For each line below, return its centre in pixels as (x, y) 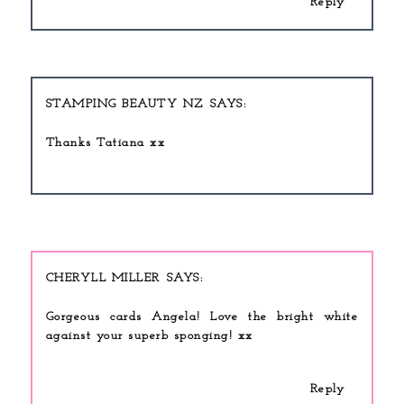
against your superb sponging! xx (149, 336)
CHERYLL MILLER (103, 279)
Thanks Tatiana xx (106, 142)
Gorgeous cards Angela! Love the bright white (202, 317)
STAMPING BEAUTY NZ (124, 104)
